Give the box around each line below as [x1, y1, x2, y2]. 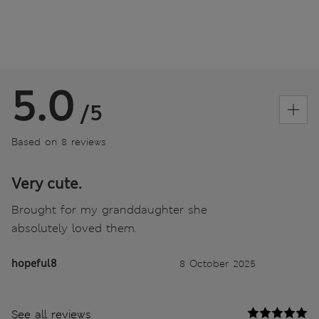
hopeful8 [11, 256, 57, 270]
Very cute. [11, 174, 82, 193]
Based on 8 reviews [11, 135, 106, 148]
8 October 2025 [179, 256, 256, 270]
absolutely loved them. [11, 220, 137, 236]
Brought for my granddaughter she [11, 202, 207, 217]
